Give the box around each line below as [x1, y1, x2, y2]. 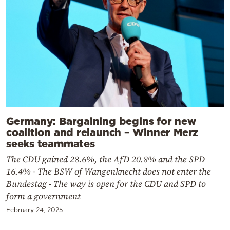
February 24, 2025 [6, 206, 63, 214]
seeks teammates [6, 138, 95, 149]
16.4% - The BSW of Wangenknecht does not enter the [6, 165, 211, 178]
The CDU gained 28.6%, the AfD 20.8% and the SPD [6, 153, 205, 166]
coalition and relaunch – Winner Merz [6, 126, 199, 138]
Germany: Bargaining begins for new [6, 115, 196, 127]
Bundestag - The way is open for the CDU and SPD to [6, 178, 206, 190]
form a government [6, 190, 81, 203]
